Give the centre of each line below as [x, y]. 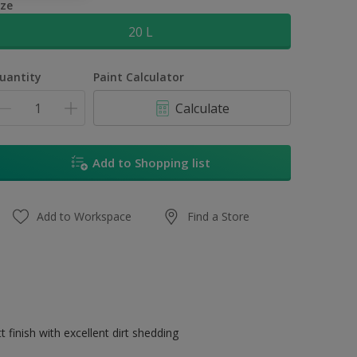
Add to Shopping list [151, 163]
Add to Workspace [84, 216]
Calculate [203, 108]
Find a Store [219, 216]
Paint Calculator [139, 77]
